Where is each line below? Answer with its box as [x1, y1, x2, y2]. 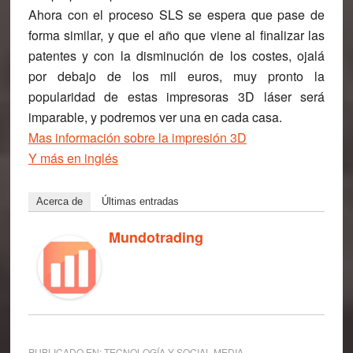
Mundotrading [108, 227, 203, 247]
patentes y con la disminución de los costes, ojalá [28, 46, 325, 65]
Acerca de [35, 195, 83, 207]
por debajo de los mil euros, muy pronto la [28, 67, 325, 85]
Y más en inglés [28, 149, 118, 167]
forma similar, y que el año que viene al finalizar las [28, 26, 325, 44]
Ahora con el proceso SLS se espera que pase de [28, 6, 325, 24]
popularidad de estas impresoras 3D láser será [28, 87, 325, 106]
